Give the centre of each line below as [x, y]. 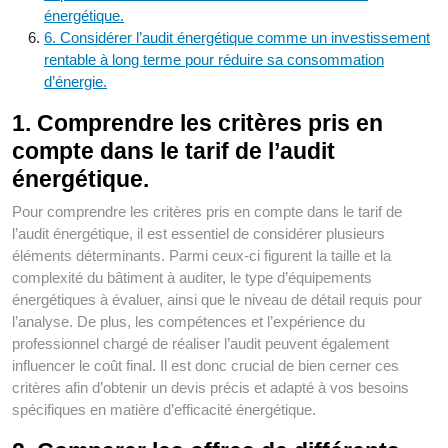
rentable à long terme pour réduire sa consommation [214, 60]
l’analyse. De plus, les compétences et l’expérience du [188, 322]
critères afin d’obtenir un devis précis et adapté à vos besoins [210, 388]
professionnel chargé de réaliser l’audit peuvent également [200, 344]
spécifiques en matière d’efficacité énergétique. [164, 410]
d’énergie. [75, 82]
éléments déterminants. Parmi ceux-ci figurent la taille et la [201, 256]
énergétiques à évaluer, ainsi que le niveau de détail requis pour [217, 300]
